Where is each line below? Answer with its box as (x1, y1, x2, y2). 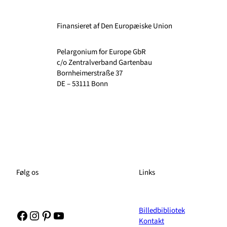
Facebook (16, 206, 64, 224)
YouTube (52, 206, 96, 224)
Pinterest (40, 206, 86, 224)
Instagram (28, 206, 78, 224)
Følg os (16, 167, 39, 178)
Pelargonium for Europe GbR (57, 47, 146, 58)
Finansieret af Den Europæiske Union (57, 21, 172, 32)
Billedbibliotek (139, 205, 185, 216)
